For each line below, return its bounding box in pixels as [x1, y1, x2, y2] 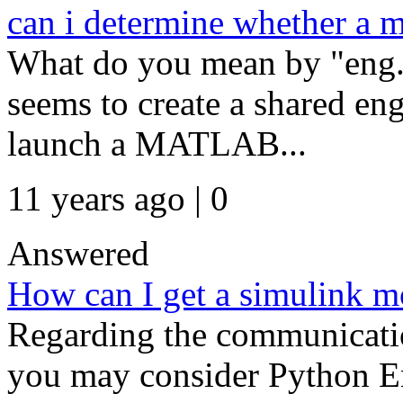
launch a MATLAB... [7, 124, 307, 163]
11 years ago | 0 [7, 179, 228, 218]
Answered [7, 234, 149, 273]
